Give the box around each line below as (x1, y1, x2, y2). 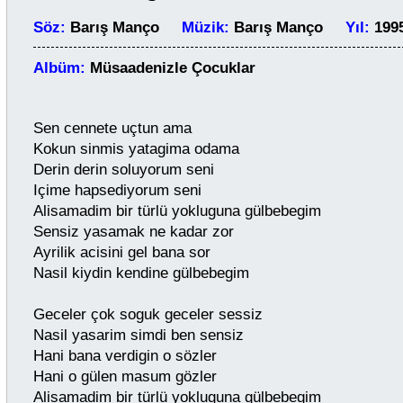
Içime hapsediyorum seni (33, 181, 201, 200)
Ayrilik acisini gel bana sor (33, 243, 210, 262)
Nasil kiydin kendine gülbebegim (33, 264, 249, 282)
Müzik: (182, 18, 234, 37)
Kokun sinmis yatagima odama (33, 139, 239, 158)
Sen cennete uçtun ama (33, 119, 192, 138)
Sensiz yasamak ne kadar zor (33, 222, 234, 241)
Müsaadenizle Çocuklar (90, 58, 273, 77)
